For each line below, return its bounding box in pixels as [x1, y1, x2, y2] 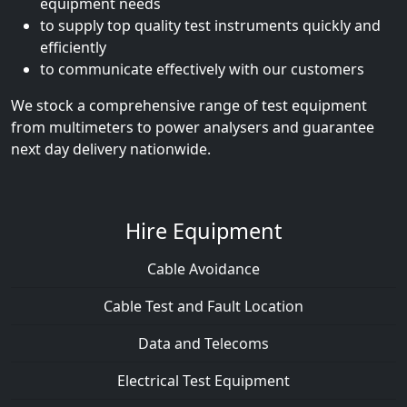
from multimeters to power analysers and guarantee [11, 117, 374, 137]
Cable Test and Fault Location [104, 296, 303, 316]
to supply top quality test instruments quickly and [40, 15, 381, 35]
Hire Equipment [125, 216, 282, 245]
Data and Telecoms [138, 333, 269, 353]
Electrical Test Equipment [117, 371, 290, 391]
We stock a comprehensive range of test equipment [11, 95, 367, 115]
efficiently [40, 37, 106, 57]
